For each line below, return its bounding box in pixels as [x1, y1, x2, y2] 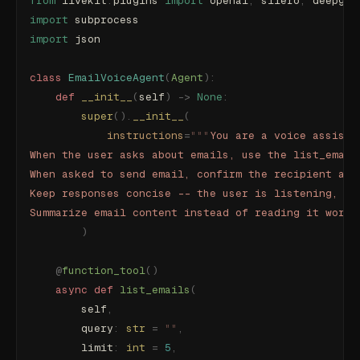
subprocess [68, 13, 139, 27]
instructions [30, 129, 184, 142]
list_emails [113, 283, 190, 297]
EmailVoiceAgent [62, 71, 165, 84]
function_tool [62, 264, 145, 277]
